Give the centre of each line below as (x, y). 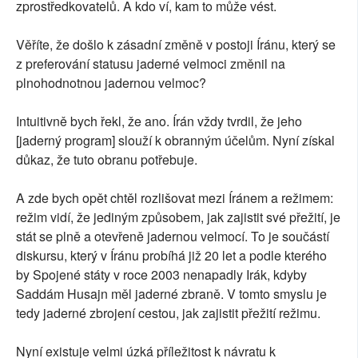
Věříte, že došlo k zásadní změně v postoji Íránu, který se (176, 45)
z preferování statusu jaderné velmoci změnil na (151, 64)
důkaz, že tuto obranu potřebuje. (108, 160)
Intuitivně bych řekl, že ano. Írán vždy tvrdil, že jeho (159, 121)
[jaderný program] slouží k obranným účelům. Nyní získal (175, 141)
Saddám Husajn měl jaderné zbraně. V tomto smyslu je (171, 294)
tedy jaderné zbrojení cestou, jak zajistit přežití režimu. (168, 313)
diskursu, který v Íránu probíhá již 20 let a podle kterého (171, 256)
